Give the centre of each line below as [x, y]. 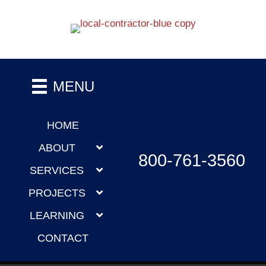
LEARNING [57, 216]
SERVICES [57, 170]
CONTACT [63, 238]
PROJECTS [57, 193]
